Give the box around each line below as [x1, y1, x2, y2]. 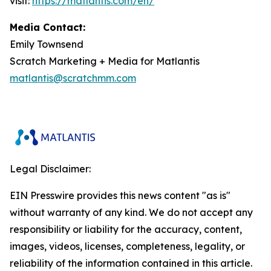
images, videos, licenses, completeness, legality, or [10, 240, 245, 252]
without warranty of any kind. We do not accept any [10, 206, 253, 218]
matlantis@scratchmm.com [10, 72, 136, 84]
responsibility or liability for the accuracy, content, [10, 223, 242, 235]
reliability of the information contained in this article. [10, 257, 252, 269]
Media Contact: [10, 21, 85, 33]
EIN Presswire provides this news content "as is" [10, 189, 230, 201]
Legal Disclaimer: [10, 163, 91, 175]
